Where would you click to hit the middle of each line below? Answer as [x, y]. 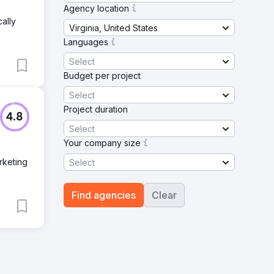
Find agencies [104, 195]
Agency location [96, 8]
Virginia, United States [113, 28]
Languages [86, 42]
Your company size [102, 143]
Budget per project [102, 76]
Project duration [96, 109]
